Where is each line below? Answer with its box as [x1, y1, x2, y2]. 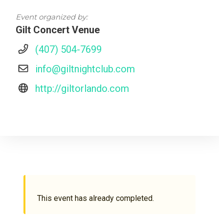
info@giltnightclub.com [35, 63, 135, 75]
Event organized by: [16, 12, 88, 22]
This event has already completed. [37, 193, 154, 203]
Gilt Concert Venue [16, 23, 100, 36]
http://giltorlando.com [35, 82, 129, 94]
